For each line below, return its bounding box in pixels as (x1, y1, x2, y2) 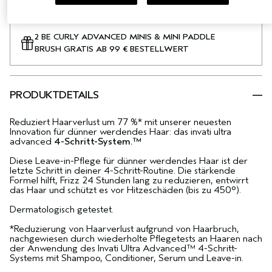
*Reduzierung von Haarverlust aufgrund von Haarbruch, (10, 223, 239, 235)
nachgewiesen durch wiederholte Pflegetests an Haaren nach (10, 233, 262, 245)
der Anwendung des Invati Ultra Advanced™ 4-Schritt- (10, 243, 237, 254)
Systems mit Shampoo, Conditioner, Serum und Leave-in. (10, 253, 243, 264)
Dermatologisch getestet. (10, 204, 114, 216)
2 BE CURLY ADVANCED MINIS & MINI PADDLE (35, 32, 216, 42)
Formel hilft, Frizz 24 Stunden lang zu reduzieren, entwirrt (10, 175, 248, 186)
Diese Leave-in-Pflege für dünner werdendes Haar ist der (10, 155, 248, 167)
